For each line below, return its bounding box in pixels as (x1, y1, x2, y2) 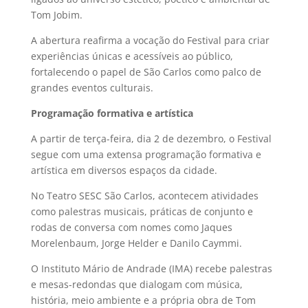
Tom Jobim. (30, 8, 82, 21)
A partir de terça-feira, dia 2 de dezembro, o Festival (30, 131, 272, 145)
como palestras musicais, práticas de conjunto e (30, 204, 253, 218)
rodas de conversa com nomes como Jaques (30, 220, 232, 234)
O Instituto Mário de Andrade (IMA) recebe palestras (30, 261, 272, 275)
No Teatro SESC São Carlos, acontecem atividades (30, 188, 258, 202)
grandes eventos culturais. (30, 80, 153, 94)
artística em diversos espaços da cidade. (30, 163, 217, 177)
